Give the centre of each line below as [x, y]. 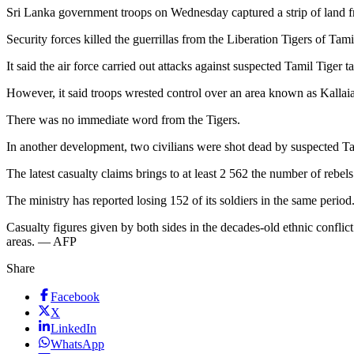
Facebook [75, 297]
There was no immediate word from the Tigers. [123, 120]
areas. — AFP [41, 242]
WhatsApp [77, 345]
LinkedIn [73, 329]
